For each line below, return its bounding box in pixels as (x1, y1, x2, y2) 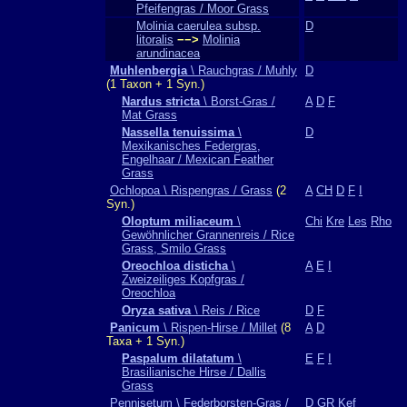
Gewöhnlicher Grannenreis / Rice (122, 228, 294, 242)
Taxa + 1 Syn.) (106, 334, 184, 348)
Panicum (110, 321, 160, 334)
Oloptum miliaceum (122, 214, 233, 228)
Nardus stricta (122, 94, 200, 108)
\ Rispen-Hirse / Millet (160, 321, 277, 334)
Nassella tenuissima (122, 125, 234, 139)
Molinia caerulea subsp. (136, 19, 261, 33)
